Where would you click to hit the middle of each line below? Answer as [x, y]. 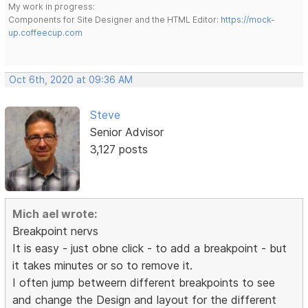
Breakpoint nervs [56, 231]
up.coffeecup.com [46, 32]
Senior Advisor [126, 132]
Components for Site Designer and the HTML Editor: [115, 19]
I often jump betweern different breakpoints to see [144, 283]
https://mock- [248, 19]
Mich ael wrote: [55, 214]
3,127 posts [119, 149]
